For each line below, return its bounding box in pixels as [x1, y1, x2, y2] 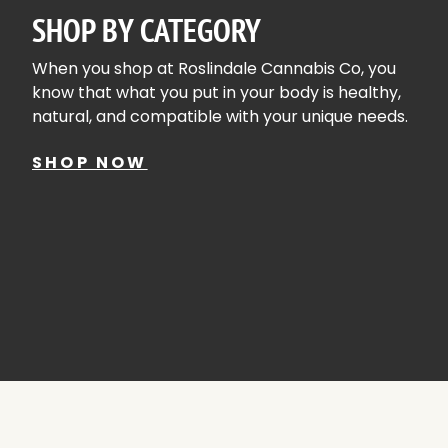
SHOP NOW [32, 150, 148, 174]
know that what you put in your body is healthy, [32, 80, 401, 104]
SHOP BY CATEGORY [32, 8, 261, 51]
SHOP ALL [108, 237, 209, 261]
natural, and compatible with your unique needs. [32, 104, 408, 128]
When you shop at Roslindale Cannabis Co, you [32, 56, 396, 80]
